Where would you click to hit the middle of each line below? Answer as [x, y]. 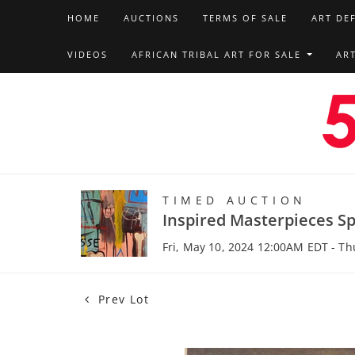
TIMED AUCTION [235, 200]
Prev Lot [122, 299]
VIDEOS [87, 54]
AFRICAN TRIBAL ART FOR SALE [218, 54]
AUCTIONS [151, 18]
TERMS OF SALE [245, 18]
